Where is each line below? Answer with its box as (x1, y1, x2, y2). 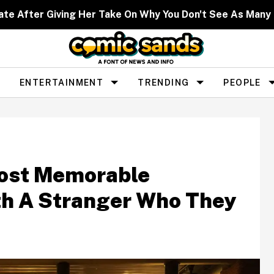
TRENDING (138, 77, 190, 87)
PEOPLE (223, 77, 261, 87)
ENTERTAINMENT (20, 77, 104, 87)
